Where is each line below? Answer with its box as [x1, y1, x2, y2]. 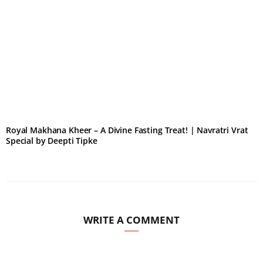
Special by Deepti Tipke [6, 135, 97, 147]
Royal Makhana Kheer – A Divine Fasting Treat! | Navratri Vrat [6, 124, 248, 136]
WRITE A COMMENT [83, 213, 180, 227]
